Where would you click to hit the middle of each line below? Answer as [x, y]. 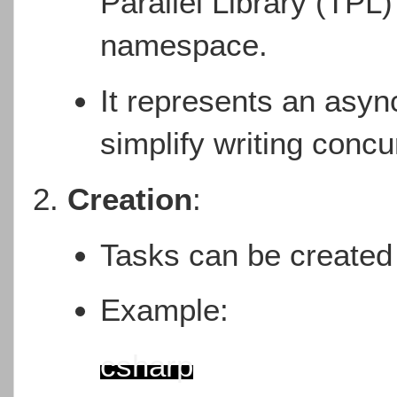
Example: [165, 310]
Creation [130, 198]
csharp [147, 366]
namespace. [184, 44]
